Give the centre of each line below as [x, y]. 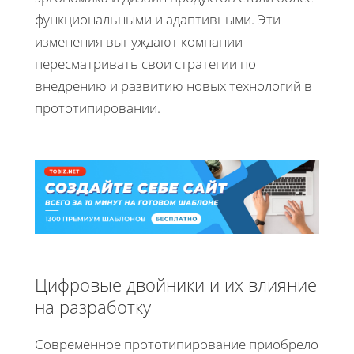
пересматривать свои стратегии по [145, 63]
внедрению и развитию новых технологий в [173, 85]
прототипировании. [98, 107]
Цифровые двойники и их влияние [176, 284]
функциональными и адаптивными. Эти [158, 19]
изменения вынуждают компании [139, 41]
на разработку [93, 306]
